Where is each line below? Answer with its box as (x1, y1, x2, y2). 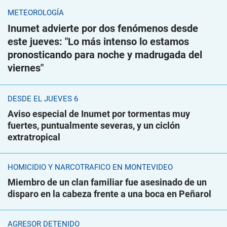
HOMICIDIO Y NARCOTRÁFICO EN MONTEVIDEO (8, 163, 173, 172)
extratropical (8, 132, 60, 142)
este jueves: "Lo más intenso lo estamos (8, 35, 189, 48)
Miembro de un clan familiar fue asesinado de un (8, 177, 207, 187)
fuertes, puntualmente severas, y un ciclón (8, 120, 180, 131)
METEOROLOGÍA (8, 8, 64, 17)
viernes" (8, 62, 44, 74)
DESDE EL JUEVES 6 (8, 94, 78, 103)
